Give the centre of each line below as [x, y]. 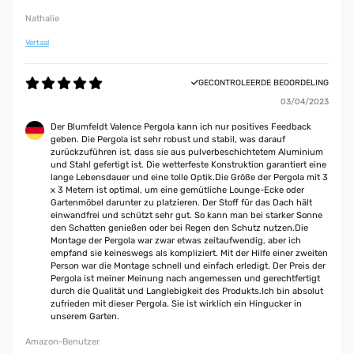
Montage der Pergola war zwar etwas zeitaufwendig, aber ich [176, 241]
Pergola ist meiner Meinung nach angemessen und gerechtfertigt [185, 279]
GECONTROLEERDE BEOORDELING [264, 83]
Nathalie [42, 19]
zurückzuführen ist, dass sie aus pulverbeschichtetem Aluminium [187, 152]
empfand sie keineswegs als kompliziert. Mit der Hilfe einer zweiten [189, 253]
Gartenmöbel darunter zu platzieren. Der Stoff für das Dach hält [181, 203]
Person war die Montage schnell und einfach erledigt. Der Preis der [188, 266]
